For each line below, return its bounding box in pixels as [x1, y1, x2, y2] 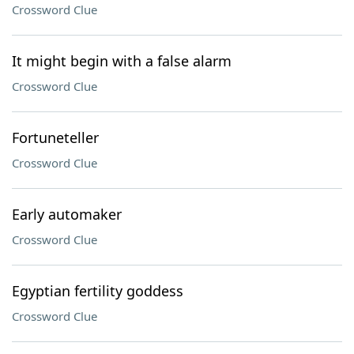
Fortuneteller [12, 128, 99, 147]
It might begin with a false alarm [12, 51, 232, 70]
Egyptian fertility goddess [12, 281, 183, 300]
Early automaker [12, 205, 122, 224]
